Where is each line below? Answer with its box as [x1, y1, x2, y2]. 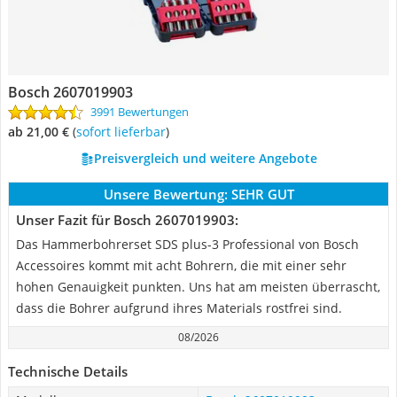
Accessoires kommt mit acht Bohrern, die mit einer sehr [16, 257, 346, 274]
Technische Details [8, 362, 128, 380]
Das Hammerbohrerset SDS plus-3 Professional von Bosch [16, 236, 359, 253]
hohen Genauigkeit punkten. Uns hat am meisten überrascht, [16, 278, 380, 295]
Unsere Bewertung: [103, 185, 228, 203]
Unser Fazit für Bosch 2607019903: [16, 211, 238, 229]
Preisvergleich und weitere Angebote [93, 150, 317, 167]
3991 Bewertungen [90, 104, 189, 120]
